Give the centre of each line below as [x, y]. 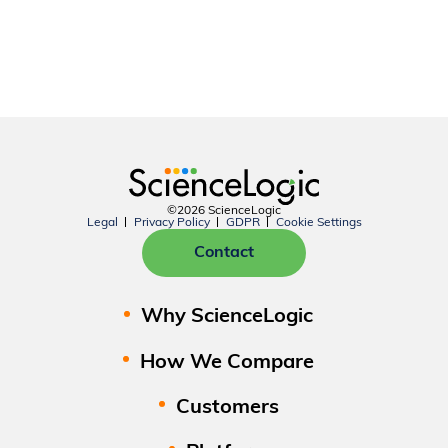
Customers [227, 407]
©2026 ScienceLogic [224, 211]
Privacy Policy [171, 223]
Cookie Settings [318, 223]
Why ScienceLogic [227, 317]
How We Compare [227, 362]
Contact [224, 253]
